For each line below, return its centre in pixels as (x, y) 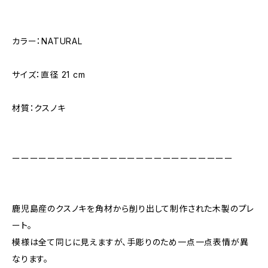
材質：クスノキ (39, 108)
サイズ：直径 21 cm (49, 74)
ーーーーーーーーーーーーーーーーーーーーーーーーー (123, 158)
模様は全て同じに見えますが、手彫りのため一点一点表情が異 (130, 242)
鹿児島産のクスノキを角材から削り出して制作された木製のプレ (133, 208)
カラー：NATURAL (47, 41)
